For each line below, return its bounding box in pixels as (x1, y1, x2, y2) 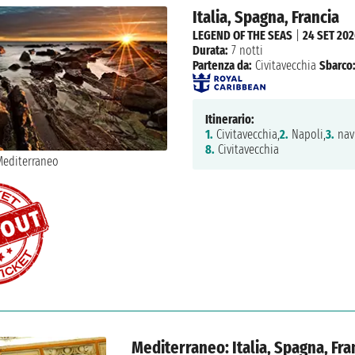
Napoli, (288, 126, 326, 142)
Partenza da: (192, 57, 252, 73)
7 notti (227, 42, 263, 58)
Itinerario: (204, 111, 254, 127)
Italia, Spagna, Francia (192, 6, 339, 28)
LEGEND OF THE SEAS (192, 27, 292, 43)
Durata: (192, 42, 228, 58)
